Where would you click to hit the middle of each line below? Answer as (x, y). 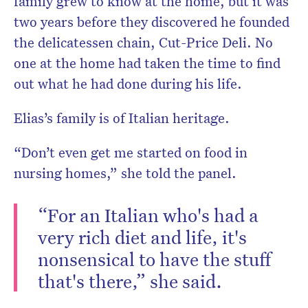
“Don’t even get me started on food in (131, 152)
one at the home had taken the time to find (147, 63)
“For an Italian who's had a (148, 215)
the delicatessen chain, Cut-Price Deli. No (143, 42)
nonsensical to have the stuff (154, 259)
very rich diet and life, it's (142, 237)
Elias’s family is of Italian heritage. (123, 118)
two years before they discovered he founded (152, 22)
